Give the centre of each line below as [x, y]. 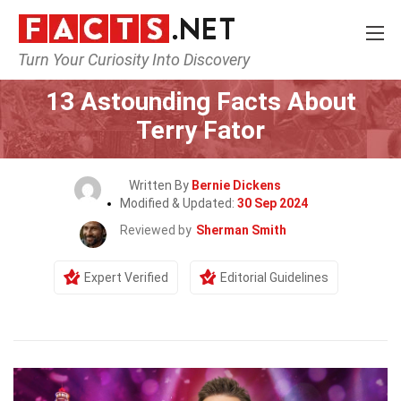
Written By [160, 185]
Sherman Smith [241, 230]
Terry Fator [200, 130]
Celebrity [228, 68]
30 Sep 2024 [273, 203]
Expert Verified [126, 277]
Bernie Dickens [236, 185]
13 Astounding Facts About [200, 102]
